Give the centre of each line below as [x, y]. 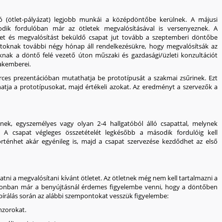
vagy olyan [77, 123]
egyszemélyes [36, 123]
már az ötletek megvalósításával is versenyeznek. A [133, 28]
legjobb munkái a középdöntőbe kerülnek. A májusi [134, 19]
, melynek [202, 123]
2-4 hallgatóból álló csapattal [142, 123]
